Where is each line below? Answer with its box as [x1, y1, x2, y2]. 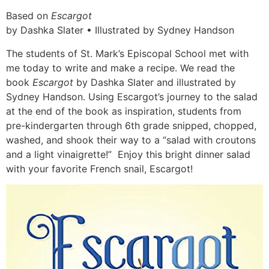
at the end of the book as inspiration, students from [6, 104, 241, 117]
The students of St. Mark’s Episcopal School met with [6, 47, 249, 59]
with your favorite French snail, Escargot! [6, 162, 193, 175]
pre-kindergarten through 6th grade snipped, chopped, [6, 119, 256, 131]
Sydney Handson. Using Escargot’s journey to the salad [6, 90, 258, 103]
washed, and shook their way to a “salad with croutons [6, 133, 256, 146]
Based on [6, 10, 51, 22]
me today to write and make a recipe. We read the [6, 61, 235, 74]
